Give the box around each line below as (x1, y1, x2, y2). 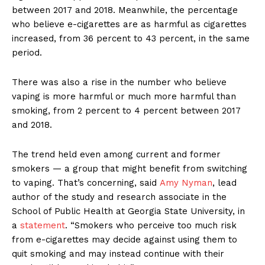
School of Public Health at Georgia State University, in (12, 206, 245, 217)
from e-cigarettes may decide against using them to (12, 234, 237, 245)
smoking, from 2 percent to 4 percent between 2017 (12, 105, 241, 117)
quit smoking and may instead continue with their (12, 248, 224, 260)
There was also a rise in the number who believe (12, 77, 227, 88)
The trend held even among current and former (12, 149, 221, 160)
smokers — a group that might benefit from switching (12, 163, 247, 174)
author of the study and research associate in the (12, 192, 227, 203)
